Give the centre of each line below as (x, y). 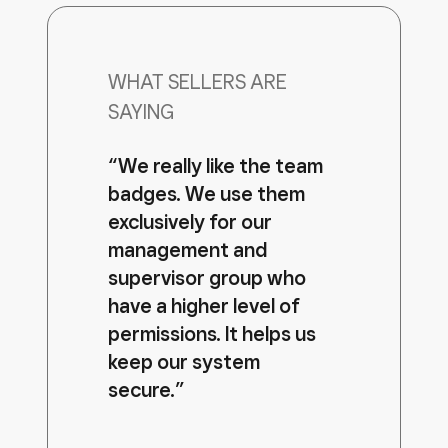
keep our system (184, 362)
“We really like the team (215, 166)
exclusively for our (190, 222)
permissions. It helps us (212, 334)
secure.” (146, 390)
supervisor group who (207, 278)
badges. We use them (206, 194)
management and (187, 250)
